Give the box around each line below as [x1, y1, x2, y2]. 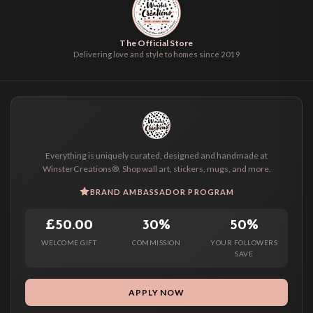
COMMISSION [132, 238, 181, 247]
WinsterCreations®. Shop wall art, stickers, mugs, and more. [42, 163, 271, 174]
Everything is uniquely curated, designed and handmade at [45, 150, 268, 161]
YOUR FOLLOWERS [210, 238, 278, 247]
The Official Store [119, 37, 194, 48]
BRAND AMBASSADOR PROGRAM [89, 187, 235, 196]
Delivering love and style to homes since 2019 [73, 49, 240, 59]
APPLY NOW [128, 286, 185, 298]
